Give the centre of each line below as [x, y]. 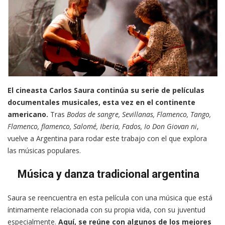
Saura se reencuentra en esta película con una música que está [110, 198]
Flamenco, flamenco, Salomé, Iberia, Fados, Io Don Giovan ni [102, 127]
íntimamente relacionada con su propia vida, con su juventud [106, 210]
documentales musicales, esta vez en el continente [101, 102]
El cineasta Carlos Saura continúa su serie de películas [106, 90]
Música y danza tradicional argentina [108, 174]
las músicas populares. [44, 151]
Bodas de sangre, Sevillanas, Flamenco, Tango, [139, 115]
